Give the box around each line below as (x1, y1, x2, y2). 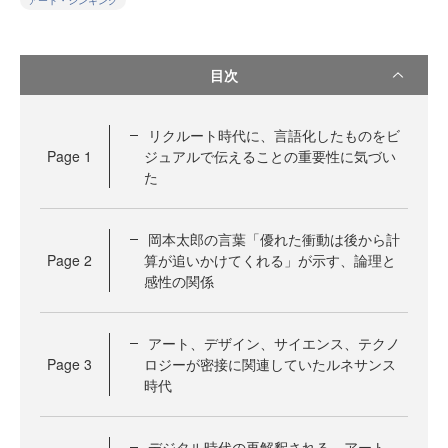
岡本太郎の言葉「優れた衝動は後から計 (148, 229, 400, 249)
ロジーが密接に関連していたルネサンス (144, 354, 396, 374)
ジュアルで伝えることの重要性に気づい (144, 146, 396, 166)
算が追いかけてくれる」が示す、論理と (144, 250, 396, 270)
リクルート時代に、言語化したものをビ (148, 125, 400, 145)
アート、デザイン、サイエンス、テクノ (148, 333, 400, 353)
